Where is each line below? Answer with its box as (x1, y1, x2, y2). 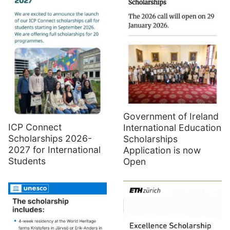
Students (8, 156, 46, 167)
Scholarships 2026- (8, 133, 92, 144)
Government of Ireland (123, 111, 219, 122)
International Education (123, 122, 221, 133)
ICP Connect (8, 122, 62, 133)
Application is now (123, 145, 201, 156)
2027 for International (8, 144, 101, 156)
